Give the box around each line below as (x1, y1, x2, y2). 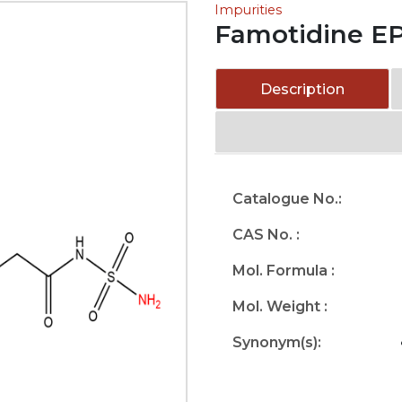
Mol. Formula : (232, 262, 335, 279)
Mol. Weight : (232, 298, 328, 315)
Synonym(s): (232, 334, 321, 351)
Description (260, 81, 345, 98)
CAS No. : (232, 226, 300, 243)
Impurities (214, 2, 282, 18)
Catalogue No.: (232, 190, 342, 207)
